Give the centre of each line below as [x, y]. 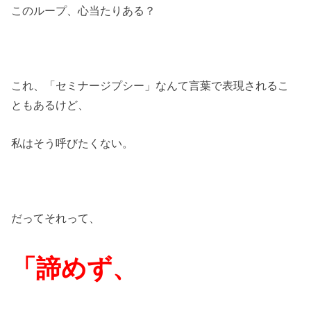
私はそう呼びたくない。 [73, 143]
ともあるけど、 [50, 105]
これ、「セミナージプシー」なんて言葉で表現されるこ [150, 86]
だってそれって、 [56, 218]
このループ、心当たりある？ [84, 10]
